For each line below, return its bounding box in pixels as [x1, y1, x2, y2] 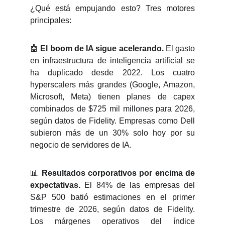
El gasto [163, 44, 195, 53]
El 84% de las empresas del [80, 181, 195, 189]
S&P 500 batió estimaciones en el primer [30, 193, 195, 201]
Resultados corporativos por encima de [41, 169, 195, 177]
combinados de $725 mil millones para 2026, [30, 104, 195, 113]
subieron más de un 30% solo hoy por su [30, 129, 195, 137]
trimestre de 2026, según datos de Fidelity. [30, 205, 195, 213]
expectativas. [30, 181, 80, 189]
